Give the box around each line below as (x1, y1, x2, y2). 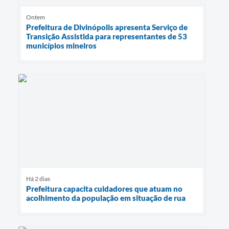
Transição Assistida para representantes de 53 (26, 31, 187, 41)
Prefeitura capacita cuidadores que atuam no (26, 184, 182, 193)
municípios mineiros (26, 40, 97, 50)
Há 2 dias (26, 174, 50, 182)
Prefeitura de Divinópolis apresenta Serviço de (26, 22, 188, 32)
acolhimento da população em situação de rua (26, 193, 186, 202)
